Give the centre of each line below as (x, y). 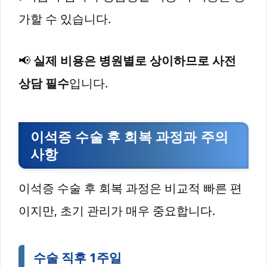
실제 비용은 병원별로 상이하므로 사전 (135, 60)
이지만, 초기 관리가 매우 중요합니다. (117, 211)
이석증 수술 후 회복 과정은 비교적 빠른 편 (130, 188)
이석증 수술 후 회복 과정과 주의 (129, 136)
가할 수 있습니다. (65, 18)
